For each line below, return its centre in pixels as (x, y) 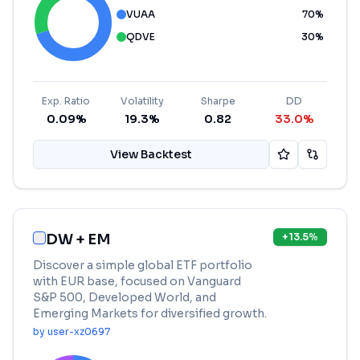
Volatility (142, 101)
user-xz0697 (79, 331)
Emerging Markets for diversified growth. (150, 313)
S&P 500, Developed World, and (125, 297)
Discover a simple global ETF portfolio (143, 265)
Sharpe (218, 101)
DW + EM (78, 239)
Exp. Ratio (66, 101)
